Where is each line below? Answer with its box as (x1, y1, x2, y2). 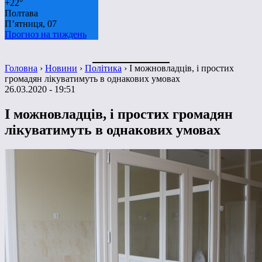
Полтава (5, 8, 38, 18)
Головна (5, 63, 37, 73)
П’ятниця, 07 (5, 18, 57, 29)
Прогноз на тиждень (5, 29, 87, 39)
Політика (85, 63, 122, 73)
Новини (45, 63, 77, 73)
